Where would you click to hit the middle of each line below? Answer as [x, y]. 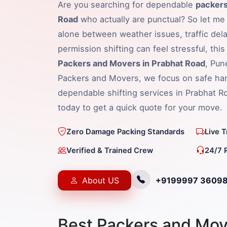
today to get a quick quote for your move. [140, 108]
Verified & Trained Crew [110, 150]
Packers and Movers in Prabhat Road [131, 64]
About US [101, 181]
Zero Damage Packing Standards [125, 131]
